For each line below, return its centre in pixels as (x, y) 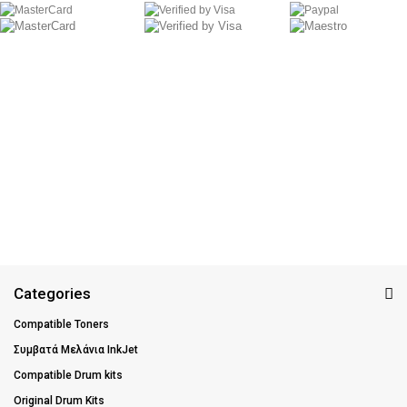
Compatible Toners (61, 325)
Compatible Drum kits (68, 376)
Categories (52, 294)
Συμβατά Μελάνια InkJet (76, 350)
